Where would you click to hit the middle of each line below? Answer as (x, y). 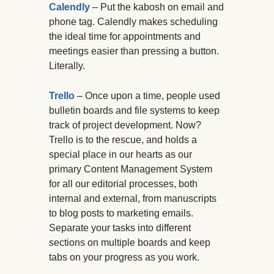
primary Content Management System (131, 169)
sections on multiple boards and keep (130, 243)
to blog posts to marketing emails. (121, 213)
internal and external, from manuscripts (133, 199)
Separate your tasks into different (120, 228)
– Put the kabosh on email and (157, 7)
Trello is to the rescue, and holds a (123, 140)
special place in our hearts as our (120, 155)
